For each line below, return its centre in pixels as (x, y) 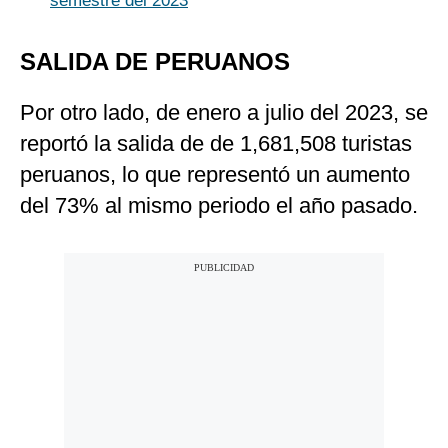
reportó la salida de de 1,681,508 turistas (216, 144)
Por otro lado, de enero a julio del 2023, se (224, 113)
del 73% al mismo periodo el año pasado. (219, 206)
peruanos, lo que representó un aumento (215, 175)
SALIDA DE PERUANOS (155, 62)
